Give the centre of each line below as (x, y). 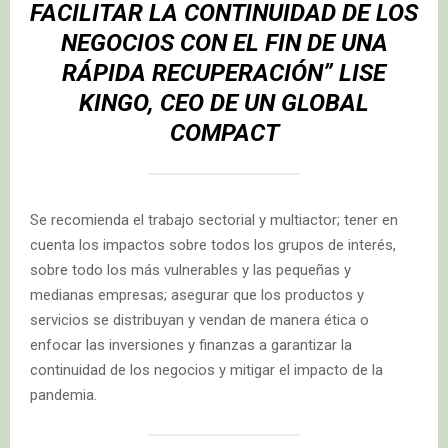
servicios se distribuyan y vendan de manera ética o (199, 320)
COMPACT (224, 133)
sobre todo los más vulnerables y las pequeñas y (190, 270)
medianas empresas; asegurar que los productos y (197, 295)
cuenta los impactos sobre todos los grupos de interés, (213, 245)
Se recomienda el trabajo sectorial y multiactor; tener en (214, 220)
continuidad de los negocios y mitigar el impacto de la (206, 370)
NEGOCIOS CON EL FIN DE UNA (224, 43)
